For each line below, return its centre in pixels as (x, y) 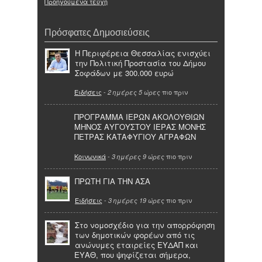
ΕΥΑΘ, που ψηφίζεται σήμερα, (132, 255)
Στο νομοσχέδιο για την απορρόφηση (145, 225)
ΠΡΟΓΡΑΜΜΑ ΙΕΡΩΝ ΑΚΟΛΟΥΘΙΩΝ (139, 117)
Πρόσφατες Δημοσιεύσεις (97, 32)
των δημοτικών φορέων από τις (135, 235)
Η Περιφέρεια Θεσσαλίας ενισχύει (143, 53)
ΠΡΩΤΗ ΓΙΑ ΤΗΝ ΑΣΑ (113, 181)
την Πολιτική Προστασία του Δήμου (140, 63)
